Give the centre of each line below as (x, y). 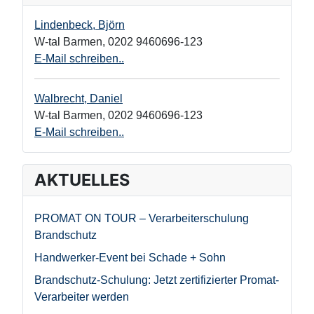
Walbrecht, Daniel (78, 99)
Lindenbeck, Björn (80, 25)
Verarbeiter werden (82, 297)
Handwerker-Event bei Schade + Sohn (130, 258)
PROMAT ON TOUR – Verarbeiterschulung (142, 219)
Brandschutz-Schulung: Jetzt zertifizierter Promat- (157, 280)
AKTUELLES (82, 180)
